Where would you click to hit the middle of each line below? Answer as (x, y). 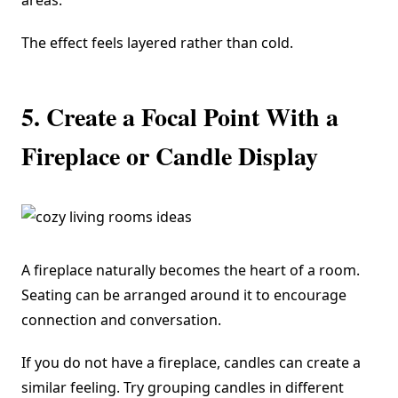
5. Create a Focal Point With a (180, 117)
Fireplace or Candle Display (170, 156)
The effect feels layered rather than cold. (157, 43)
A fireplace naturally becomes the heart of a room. (191, 271)
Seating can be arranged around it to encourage (184, 295)
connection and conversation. (121, 320)
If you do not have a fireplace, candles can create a (191, 363)
